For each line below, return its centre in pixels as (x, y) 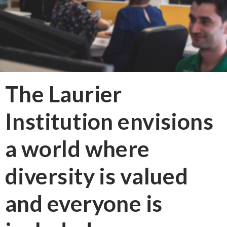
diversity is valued (97, 176)
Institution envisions (109, 121)
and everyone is (84, 203)
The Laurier (64, 94)
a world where (78, 149)
